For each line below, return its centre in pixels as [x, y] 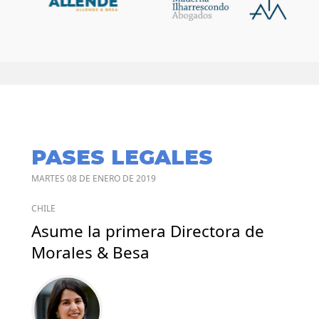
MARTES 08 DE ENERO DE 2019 [94, 179]
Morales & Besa [90, 253]
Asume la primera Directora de [148, 231]
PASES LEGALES [122, 157]
